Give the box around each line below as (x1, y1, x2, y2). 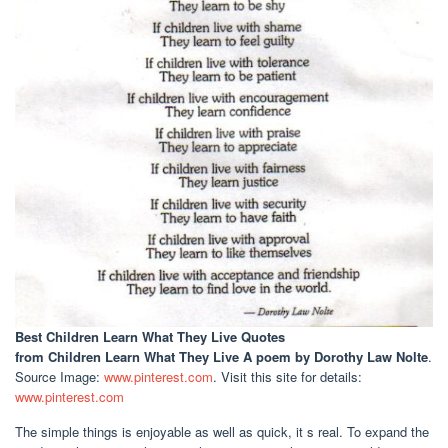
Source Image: (15, 367, 104, 387)
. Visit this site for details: (213, 367, 362, 387)
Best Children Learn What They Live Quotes (15, 327, 285, 347)
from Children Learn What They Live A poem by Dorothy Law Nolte (15, 347, 428, 367)
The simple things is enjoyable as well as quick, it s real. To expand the (15, 422, 429, 442)
